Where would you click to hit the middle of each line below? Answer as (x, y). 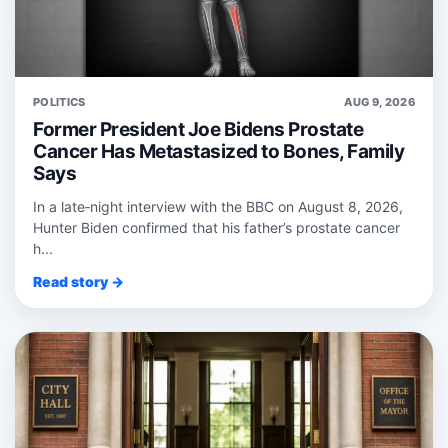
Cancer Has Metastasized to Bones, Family (218, 151)
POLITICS (59, 101)
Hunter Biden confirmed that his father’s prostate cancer (216, 227)
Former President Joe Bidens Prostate (198, 129)
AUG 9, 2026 (379, 101)
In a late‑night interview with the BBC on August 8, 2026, (218, 206)
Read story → (78, 281)
